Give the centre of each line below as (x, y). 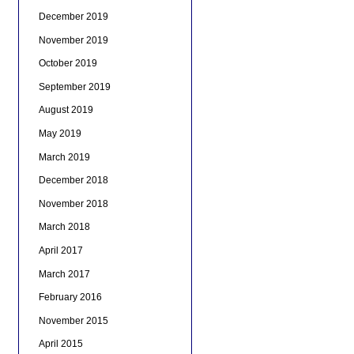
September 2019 (74, 87)
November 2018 (73, 203)
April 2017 (60, 250)
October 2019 (68, 64)
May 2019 (60, 133)
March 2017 (64, 274)
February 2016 (70, 298)
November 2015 (73, 320)
